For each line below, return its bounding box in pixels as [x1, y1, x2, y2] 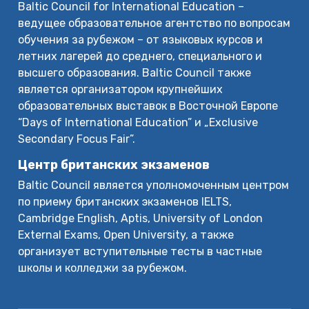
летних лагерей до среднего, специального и [18, 50, 263, 63]
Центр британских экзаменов [18, 157, 210, 173]
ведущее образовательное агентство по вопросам [18, 17, 291, 30]
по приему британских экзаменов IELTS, [18, 195, 232, 209]
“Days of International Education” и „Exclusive [18, 116, 259, 130]
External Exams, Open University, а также [18, 228, 235, 242]
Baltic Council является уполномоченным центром [18, 179, 290, 192]
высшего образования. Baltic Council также [18, 66, 252, 80]
